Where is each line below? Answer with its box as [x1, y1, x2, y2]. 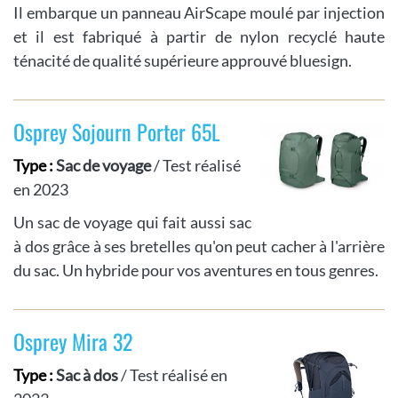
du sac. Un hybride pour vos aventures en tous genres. [13, 260, 378, 281]
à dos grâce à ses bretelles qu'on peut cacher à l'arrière [13, 236, 385, 257]
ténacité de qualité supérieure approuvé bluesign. [13, 51, 352, 71]
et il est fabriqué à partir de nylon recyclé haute [13, 27, 385, 47]
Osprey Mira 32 [13, 325, 132, 358]
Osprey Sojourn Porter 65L [13, 115, 220, 148]
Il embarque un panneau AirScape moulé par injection [13, 3, 385, 23]
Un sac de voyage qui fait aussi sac [13, 212, 251, 233]
